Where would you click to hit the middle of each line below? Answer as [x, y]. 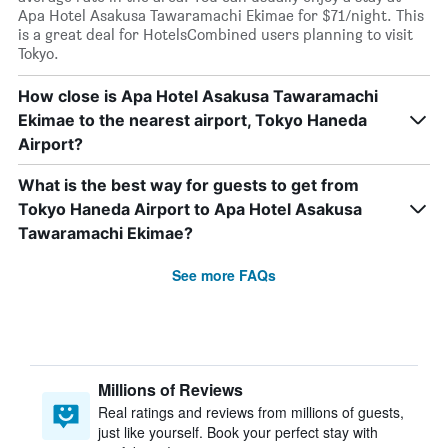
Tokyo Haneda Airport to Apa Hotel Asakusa [190, 209]
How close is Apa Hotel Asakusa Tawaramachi [198, 96]
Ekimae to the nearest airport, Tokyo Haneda [192, 120]
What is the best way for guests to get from [188, 185]
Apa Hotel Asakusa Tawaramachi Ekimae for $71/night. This [221, 15]
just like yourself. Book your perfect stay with [238, 432]
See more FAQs [224, 275]
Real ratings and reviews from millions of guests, [251, 412]
